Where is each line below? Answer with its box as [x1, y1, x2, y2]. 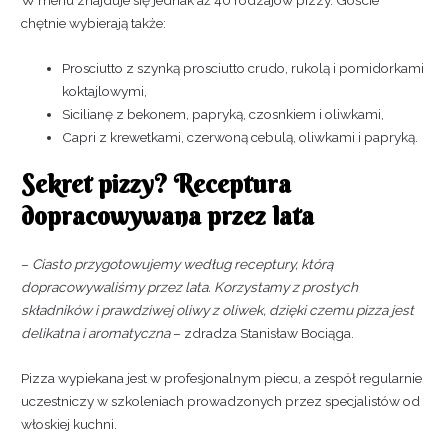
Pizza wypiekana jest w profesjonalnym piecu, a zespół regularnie [21, 370, 423, 387]
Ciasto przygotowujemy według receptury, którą [32, 256, 334, 273]
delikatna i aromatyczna [21, 325, 171, 342]
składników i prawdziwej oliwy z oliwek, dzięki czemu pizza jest [21, 302, 415, 319]
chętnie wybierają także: [21, 14, 167, 31]
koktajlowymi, [62, 82, 148, 99]
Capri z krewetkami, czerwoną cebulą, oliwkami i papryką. [62, 128, 419, 145]
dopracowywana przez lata [21, 201, 315, 233]
